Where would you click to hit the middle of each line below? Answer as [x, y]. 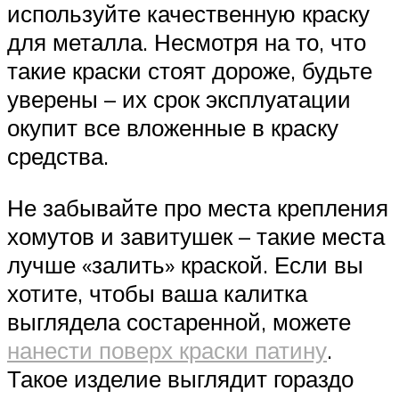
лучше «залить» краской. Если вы [185, 264]
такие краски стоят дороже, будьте [190, 71]
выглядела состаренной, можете [179, 321]
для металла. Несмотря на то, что [187, 42]
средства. [58, 156]
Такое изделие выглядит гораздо [180, 378]
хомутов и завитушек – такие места [196, 236]
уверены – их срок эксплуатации [179, 99]
